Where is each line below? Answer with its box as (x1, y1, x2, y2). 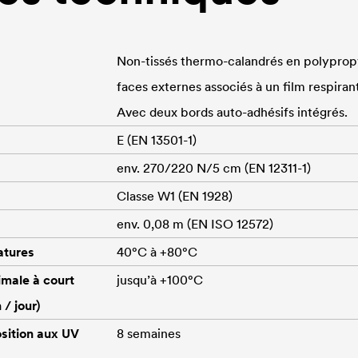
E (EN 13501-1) (117, 131, 197, 148)
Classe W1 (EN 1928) (117, 187, 233, 204)
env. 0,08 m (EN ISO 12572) (117, 215, 273, 232)
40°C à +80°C (117, 243, 197, 260)
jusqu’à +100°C (117, 271, 203, 288)
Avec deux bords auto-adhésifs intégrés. (117, 103, 348, 120)
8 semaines (117, 324, 181, 341)
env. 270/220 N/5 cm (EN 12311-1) (117, 159, 311, 176)
